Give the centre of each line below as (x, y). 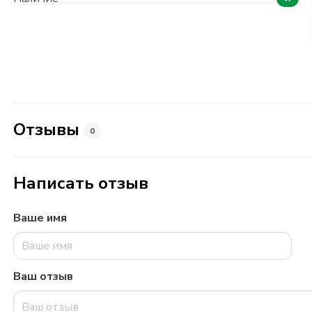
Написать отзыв (80, 184)
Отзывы (48, 130)
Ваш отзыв (43, 277)
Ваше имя (40, 218)
